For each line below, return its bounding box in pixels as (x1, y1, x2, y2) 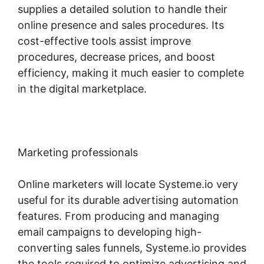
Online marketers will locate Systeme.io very (18, 177, 238, 190)
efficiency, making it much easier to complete (18, 66, 244, 79)
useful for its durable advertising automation (18, 193, 239, 206)
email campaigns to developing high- (18, 225, 202, 238)
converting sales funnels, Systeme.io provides (18, 241, 246, 254)
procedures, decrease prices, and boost (18, 50, 215, 63)
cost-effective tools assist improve (18, 34, 191, 47)
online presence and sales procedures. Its (18, 18, 224, 31)
